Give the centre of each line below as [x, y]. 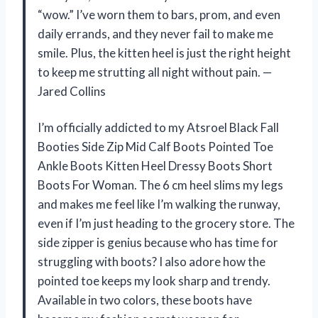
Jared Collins [72, 91]
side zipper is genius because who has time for [158, 242]
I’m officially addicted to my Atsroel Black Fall [158, 127]
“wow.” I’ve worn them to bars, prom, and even [159, 14]
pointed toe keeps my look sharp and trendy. [154, 280]
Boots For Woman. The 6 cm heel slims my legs [160, 185]
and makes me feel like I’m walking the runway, [159, 204]
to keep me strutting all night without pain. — [155, 72]
